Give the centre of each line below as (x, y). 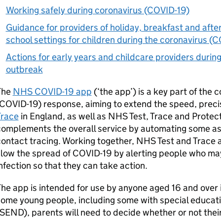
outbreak (24, 69)
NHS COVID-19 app (52, 92)
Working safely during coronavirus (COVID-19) (97, 10)
